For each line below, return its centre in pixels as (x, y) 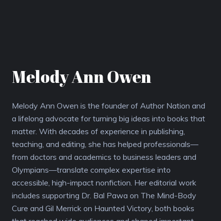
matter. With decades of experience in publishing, (98, 131)
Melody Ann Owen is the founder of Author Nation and (109, 105)
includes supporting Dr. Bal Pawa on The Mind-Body (104, 195)
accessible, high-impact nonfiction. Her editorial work (104, 182)
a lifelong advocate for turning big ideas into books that (109, 118)
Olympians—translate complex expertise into (91, 169)
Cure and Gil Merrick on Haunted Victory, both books (103, 208)
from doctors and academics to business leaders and (104, 157)
